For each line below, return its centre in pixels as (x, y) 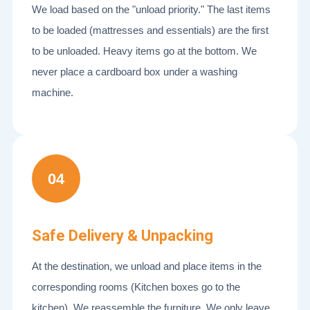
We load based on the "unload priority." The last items (151, 9)
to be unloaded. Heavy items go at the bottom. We (144, 51)
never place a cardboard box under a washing (135, 72)
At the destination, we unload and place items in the (147, 266)
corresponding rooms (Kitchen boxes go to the (136, 287)
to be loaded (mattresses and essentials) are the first (150, 30)
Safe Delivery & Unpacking (122, 236)
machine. (53, 92)
